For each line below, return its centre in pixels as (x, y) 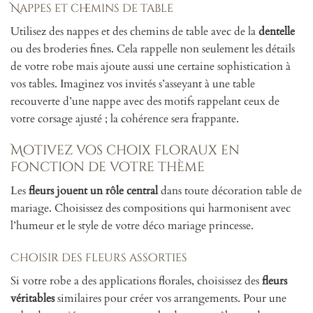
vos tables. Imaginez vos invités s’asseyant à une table (133, 83)
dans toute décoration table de (230, 191)
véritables (32, 298)
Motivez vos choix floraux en (125, 151)
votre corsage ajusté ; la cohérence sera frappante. (125, 118)
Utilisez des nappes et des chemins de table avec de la (134, 31)
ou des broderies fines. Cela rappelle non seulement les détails (153, 49)
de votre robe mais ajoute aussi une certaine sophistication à (151, 66)
